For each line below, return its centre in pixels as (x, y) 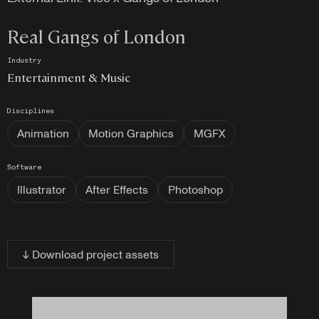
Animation (43, 134)
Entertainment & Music (69, 77)
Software (24, 168)
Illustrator (41, 190)
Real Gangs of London (96, 36)
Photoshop (195, 190)
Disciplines (31, 111)
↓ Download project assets (90, 255)
